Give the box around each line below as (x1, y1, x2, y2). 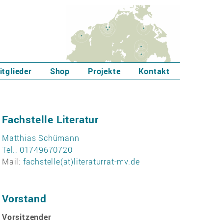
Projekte (87, 66, 121, 77)
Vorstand (2, 191, 47, 205)
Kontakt (138, 66, 170, 77)
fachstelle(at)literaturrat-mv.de (23, 156, 140, 167)
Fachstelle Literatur (2, 112, 99, 127)
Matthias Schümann (2, 133, 80, 144)
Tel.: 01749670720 (2, 144, 73, 156)
